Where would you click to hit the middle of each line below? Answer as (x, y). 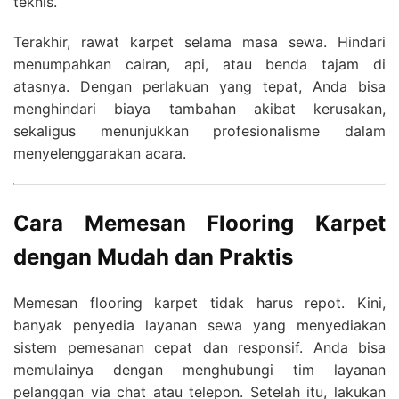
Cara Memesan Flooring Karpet (199, 223)
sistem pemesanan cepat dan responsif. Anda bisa (199, 347)
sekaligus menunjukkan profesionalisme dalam (199, 130)
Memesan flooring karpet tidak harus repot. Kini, (199, 302)
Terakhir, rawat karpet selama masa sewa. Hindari (199, 41)
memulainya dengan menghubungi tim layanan (199, 369)
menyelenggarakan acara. (100, 153)
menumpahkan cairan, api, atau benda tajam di (199, 64)
